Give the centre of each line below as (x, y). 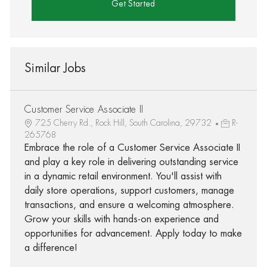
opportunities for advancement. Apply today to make (133, 233)
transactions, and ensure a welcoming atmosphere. (129, 205)
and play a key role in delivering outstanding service (131, 162)
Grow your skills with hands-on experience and (121, 219)
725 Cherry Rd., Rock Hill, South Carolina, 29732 (124, 122)
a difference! (51, 248)
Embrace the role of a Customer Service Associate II (132, 148)
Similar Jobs (55, 68)
